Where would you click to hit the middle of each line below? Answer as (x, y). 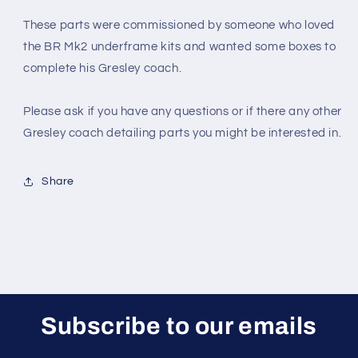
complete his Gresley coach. (103, 69)
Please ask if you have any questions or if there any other (183, 112)
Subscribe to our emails (179, 326)
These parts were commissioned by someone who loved (179, 26)
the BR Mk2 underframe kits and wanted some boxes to (180, 47)
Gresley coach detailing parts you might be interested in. (183, 133)
